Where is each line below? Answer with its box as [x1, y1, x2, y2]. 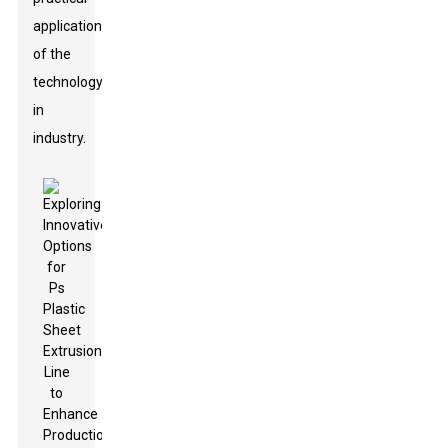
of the [33, 46, 72, 62]
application [33, 18, 103, 34]
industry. [33, 130, 87, 146]
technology [33, 74, 104, 90]
